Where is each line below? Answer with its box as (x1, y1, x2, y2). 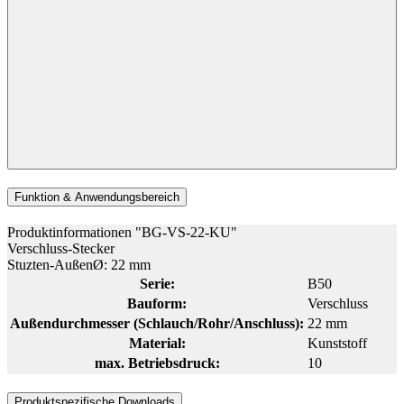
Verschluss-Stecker (7, 240, 115, 256)
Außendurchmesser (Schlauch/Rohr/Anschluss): (10, 315, 304, 331)
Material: (128, 335, 186, 351)
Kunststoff (308, 335, 367, 351)
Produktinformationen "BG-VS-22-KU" (7, 224, 237, 240)
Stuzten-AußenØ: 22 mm (7, 256, 151, 272)
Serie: (139, 275, 175, 291)
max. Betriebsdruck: (94, 354, 220, 371)
